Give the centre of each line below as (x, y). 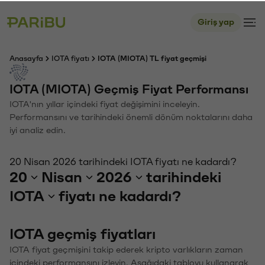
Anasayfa (26, 57)
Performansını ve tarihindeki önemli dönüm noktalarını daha (131, 116)
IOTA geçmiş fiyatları (83, 233)
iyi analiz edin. (38, 129)
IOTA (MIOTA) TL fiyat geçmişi (152, 57)
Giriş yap (216, 21)
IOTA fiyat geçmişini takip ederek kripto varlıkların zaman (126, 249)
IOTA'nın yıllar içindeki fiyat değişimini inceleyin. (105, 103)
